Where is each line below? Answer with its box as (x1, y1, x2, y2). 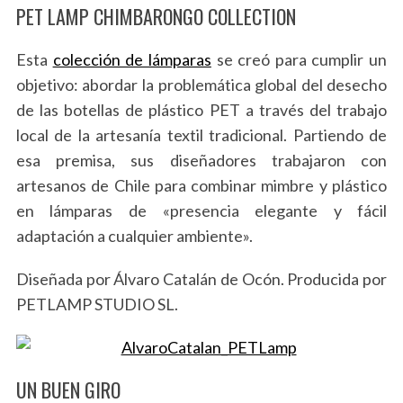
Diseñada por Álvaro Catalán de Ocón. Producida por (15, 268, 388, 289)
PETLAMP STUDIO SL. (15, 293, 178, 314)
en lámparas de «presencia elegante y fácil (15, 200, 388, 220)
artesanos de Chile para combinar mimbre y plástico (15, 175, 388, 195)
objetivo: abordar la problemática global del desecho (15, 74, 388, 94)
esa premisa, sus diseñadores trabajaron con (15, 149, 388, 170)
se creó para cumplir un (210, 49, 388, 69)
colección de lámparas (52, 49, 211, 69)
